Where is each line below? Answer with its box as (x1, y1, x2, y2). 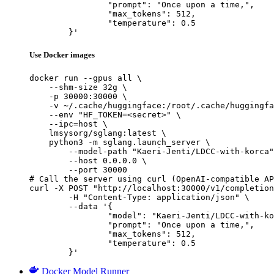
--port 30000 (29, 165, 127, 174)
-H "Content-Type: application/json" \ (29, 192, 68, 202)
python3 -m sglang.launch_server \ (29, 137, 210, 147)
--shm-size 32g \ (29, 82, 127, 92)
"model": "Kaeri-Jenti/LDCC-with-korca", (29, 210, 108, 220)
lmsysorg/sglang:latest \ (29, 128, 166, 138)
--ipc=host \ (29, 119, 108, 128)
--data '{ (29, 201, 68, 211)
